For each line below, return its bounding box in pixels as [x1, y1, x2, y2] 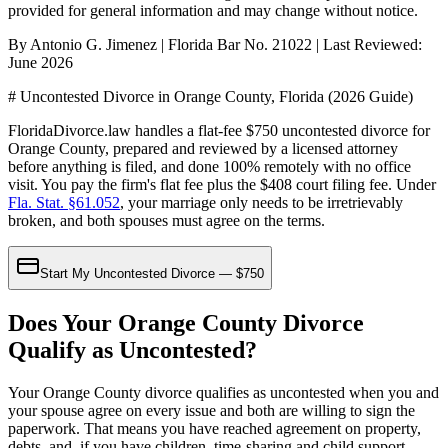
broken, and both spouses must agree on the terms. [8, 211, 325, 229]
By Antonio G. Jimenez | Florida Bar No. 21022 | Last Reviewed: [8, 35, 422, 53]
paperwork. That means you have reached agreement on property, [8, 419, 421, 437]
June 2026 [8, 53, 73, 71]
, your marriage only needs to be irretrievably [120, 193, 403, 211]
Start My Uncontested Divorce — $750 [40, 266, 264, 282]
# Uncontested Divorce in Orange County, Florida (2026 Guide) [8, 87, 413, 105]
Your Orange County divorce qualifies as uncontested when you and [8, 383, 439, 401]
